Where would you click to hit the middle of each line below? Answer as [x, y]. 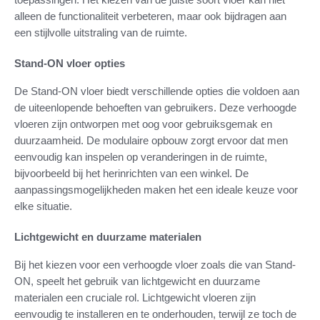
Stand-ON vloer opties [70, 63]
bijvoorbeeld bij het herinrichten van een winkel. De [131, 173]
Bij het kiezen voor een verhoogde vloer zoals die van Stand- [155, 264]
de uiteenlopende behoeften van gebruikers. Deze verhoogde [155, 107]
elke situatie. [43, 206]
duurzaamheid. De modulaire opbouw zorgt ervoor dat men [151, 140]
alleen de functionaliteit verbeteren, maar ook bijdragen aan [150, 16]
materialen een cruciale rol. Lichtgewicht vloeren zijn [135, 297]
